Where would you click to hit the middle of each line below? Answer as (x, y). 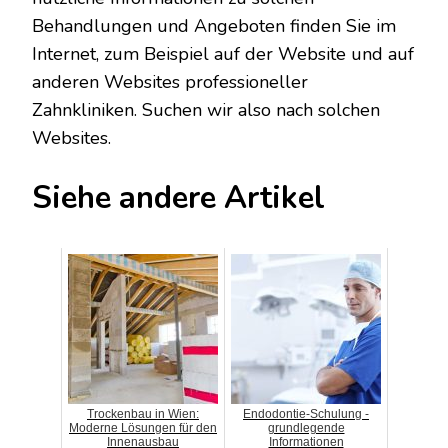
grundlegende (306, 427)
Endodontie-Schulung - (306, 413)
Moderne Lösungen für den (143, 427)
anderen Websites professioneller (170, 81)
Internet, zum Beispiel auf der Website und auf (223, 53)
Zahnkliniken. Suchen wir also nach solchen (206, 109)
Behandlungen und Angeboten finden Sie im (214, 25)
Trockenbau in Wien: (143, 413)
